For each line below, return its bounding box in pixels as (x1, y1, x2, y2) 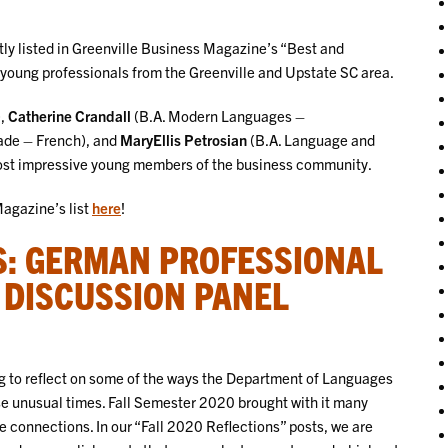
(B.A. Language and (247, 129, 375, 149)
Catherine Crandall (8, 105, 131, 125)
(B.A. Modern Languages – (131, 105, 305, 125)
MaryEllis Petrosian (120, 129, 247, 149)
